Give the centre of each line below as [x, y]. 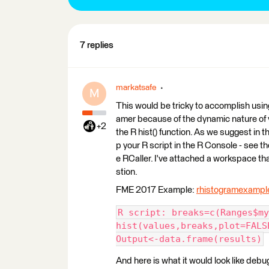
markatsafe [136, 87]
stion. [127, 172]
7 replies [97, 45]
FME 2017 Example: [156, 190]
